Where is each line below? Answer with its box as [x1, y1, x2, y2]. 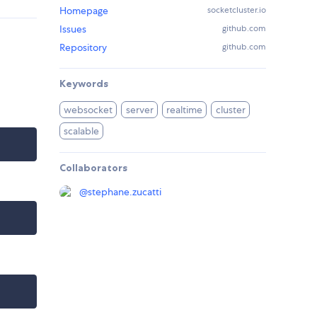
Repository [59, 41, 107, 54]
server [125, 103, 154, 117]
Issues [59, 23, 86, 36]
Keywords [59, 77, 108, 91]
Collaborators [59, 161, 127, 175]
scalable [64, 125, 100, 138]
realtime [166, 103, 203, 117]
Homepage [59, 4, 108, 18]
